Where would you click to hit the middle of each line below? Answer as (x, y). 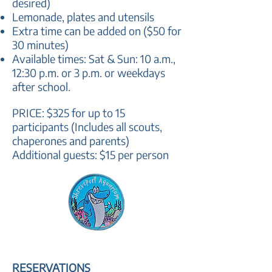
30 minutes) (40, 45)
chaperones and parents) (71, 141)
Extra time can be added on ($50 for (97, 31)
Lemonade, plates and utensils (84, 17)
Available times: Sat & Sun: (76, 59)
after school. (41, 87)
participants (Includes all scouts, (87, 127)
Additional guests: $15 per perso (87, 155)
